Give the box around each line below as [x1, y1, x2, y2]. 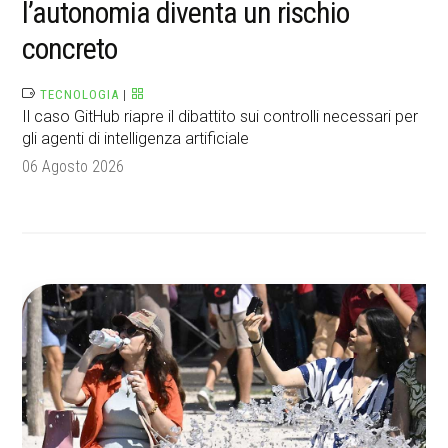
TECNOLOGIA [40, 87, 120, 103]
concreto [22, 31, 118, 67]
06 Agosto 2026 [22, 157, 125, 177]
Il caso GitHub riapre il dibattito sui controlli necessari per [22, 107, 419, 127]
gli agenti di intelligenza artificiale [22, 129, 250, 149]
